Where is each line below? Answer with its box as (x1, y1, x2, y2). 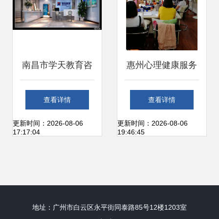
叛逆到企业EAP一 (127, 119, 197, 129)
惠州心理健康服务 (127, 60, 197, 70)
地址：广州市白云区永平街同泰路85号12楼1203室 (32, 203, 187, 211)
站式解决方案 (135, 148, 188, 158)
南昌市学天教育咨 (22, 60, 92, 70)
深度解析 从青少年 (125, 89, 198, 99)
